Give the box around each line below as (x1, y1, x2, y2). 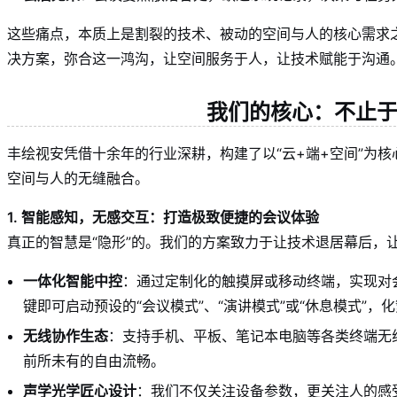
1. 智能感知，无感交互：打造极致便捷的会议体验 (7, 208, 319, 227)
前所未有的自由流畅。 (23, 352, 165, 370)
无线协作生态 (23, 327, 108, 346)
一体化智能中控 (23, 272, 122, 291)
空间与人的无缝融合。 (7, 169, 149, 188)
